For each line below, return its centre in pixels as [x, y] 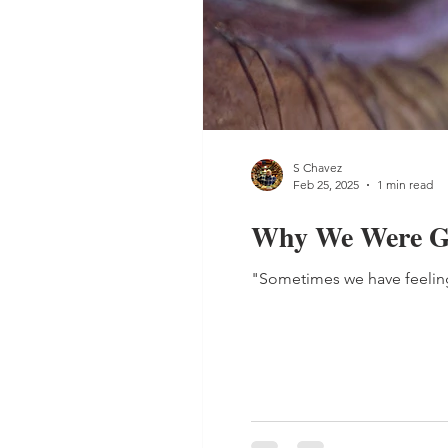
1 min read [405, 184]
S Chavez [317, 167]
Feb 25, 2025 [326, 184]
